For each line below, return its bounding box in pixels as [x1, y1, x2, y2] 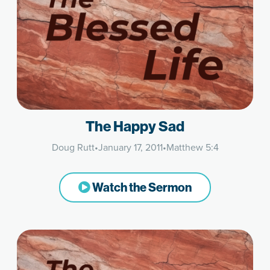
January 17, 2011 [98, 140, 163, 154]
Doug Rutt [51, 140, 95, 154]
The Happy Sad [86, 118, 184, 136]
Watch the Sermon [90, 180, 192, 195]
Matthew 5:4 [166, 140, 219, 154]
